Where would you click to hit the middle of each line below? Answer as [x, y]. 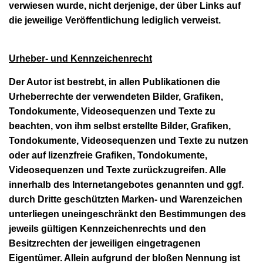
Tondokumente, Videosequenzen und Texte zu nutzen [129, 140]
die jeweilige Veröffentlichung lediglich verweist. [115, 20]
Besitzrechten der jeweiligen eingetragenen [105, 243]
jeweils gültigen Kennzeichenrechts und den [107, 228]
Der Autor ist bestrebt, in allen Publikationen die [114, 82]
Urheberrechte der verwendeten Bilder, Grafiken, [116, 96]
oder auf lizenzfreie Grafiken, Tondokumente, [108, 155]
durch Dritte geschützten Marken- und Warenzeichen [126, 199]
